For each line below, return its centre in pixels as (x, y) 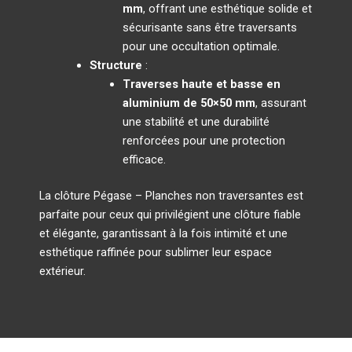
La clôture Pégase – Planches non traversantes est (171, 195)
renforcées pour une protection (203, 140)
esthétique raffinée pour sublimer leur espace (156, 252)
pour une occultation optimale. (201, 46)
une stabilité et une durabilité (196, 121)
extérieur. (62, 271)
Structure (115, 65)
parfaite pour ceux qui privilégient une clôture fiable (170, 214)
